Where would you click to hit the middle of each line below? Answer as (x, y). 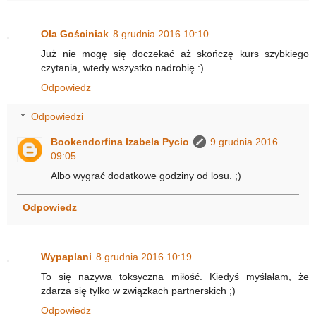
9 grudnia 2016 (244, 142)
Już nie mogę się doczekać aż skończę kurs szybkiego (175, 53)
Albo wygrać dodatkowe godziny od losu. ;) (146, 176)
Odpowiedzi (57, 117)
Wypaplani (66, 257)
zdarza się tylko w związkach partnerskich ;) (138, 291)
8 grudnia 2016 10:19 (144, 257)
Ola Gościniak (75, 34)
